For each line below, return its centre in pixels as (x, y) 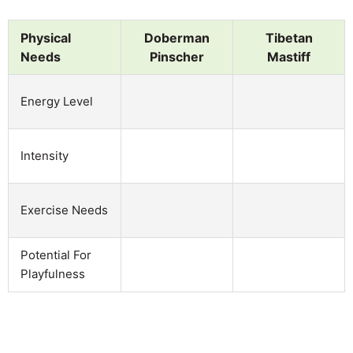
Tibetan (289, 37)
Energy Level (57, 101)
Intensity (45, 155)
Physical (46, 37)
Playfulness (53, 273)
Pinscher (177, 56)
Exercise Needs (64, 210)
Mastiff (289, 56)
